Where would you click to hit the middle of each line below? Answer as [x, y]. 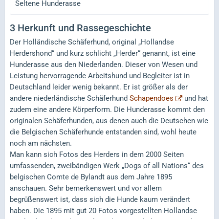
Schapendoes [152, 98]
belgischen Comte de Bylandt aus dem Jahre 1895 [91, 177]
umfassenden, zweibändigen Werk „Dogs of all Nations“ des [107, 165]
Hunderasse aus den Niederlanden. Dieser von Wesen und [104, 64]
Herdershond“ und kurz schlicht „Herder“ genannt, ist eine [103, 53]
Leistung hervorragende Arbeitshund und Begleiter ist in [100, 76]
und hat [195, 98]
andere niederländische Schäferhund [70, 98]
